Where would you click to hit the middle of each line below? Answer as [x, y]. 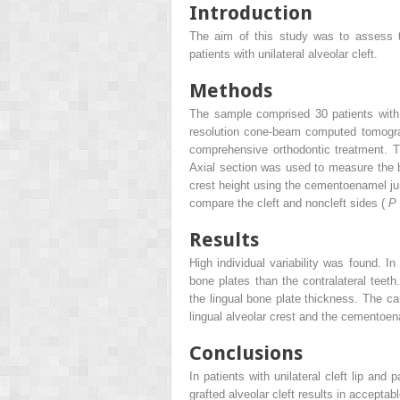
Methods [231, 90]
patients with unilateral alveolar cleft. [283, 54]
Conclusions [246, 353]
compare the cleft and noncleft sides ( [289, 203]
